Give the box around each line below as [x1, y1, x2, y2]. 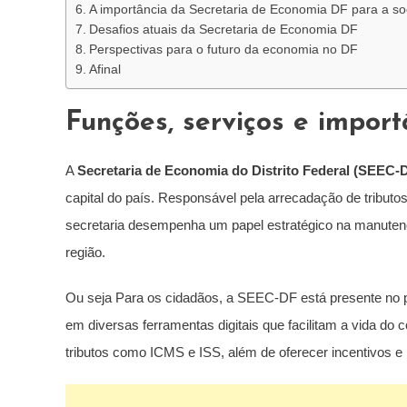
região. [65, 244, 105, 260]
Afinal [88, 63, 121, 76]
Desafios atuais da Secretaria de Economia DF [88, 23, 358, 36]
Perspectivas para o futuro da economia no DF [88, 43, 358, 56]
